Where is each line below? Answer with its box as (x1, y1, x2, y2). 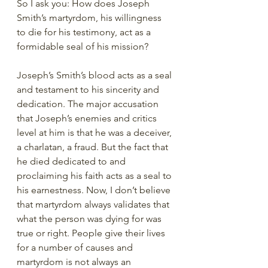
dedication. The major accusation (17, 98, 161, 109)
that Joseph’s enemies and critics (17, 112, 159, 124)
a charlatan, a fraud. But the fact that (17, 141, 170, 153)
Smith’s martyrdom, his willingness (17, 12, 164, 23)
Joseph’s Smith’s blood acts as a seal (17, 69, 174, 81)
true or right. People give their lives (17, 227, 167, 239)
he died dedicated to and (17, 156, 128, 167)
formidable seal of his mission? (17, 41, 148, 52)
